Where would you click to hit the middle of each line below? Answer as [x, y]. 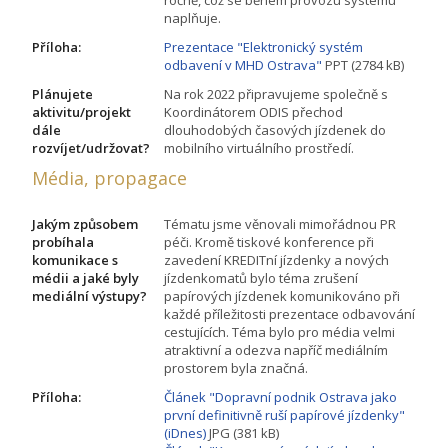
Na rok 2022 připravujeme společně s [276, 93]
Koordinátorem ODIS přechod [253, 111]
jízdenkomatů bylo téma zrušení [261, 277]
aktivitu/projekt [81, 111]
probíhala [63, 241]
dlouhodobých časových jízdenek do [275, 129]
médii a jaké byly [85, 277]
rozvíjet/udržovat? [91, 147]
